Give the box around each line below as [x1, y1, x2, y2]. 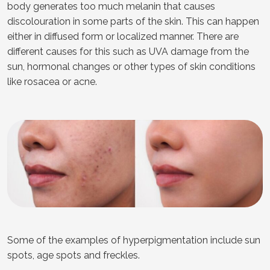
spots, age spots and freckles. [7, 250, 140, 262]
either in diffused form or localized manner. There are [7, 30, 239, 42]
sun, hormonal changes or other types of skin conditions [7, 60, 256, 72]
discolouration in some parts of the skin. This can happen [7, 15, 259, 27]
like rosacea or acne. [7, 75, 97, 87]
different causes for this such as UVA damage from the [7, 45, 249, 57]
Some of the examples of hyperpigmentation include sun [7, 234, 260, 246]
